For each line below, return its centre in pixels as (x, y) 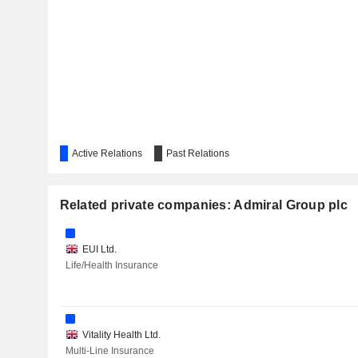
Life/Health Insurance (112, 265)
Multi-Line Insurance (110, 351)
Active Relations (107, 153)
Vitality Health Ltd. (121, 335)
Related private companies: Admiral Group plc (204, 205)
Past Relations (197, 153)
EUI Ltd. (99, 249)
